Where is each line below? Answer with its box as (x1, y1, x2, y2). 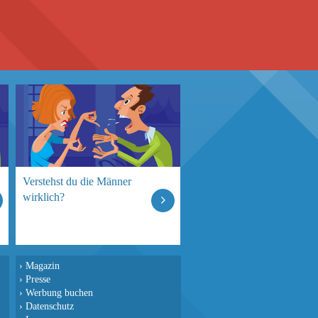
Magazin (26, 260, 60, 271)
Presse (26, 273, 50, 285)
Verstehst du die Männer (23, 175, 131, 187)
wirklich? (23, 191, 65, 203)
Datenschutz (26, 300, 74, 312)
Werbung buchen (26, 287, 93, 298)
